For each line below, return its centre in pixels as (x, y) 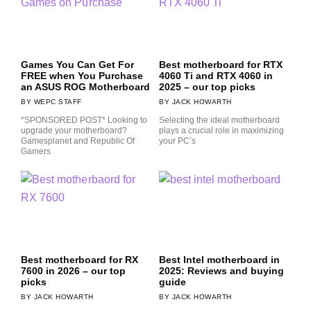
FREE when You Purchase (82, 76)
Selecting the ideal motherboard (219, 120)
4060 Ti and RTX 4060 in (216, 76)
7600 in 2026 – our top (73, 270)
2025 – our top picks (207, 87)
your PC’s (177, 141)
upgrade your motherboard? (74, 131)
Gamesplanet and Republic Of (78, 141)
